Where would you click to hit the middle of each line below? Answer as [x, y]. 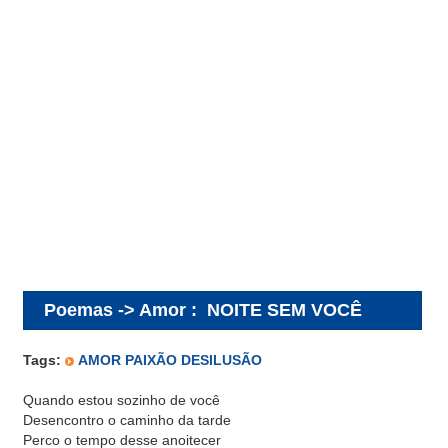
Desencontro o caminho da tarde [127, 420]
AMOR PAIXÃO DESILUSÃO [170, 360]
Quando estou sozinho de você [121, 400]
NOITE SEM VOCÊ [284, 309]
